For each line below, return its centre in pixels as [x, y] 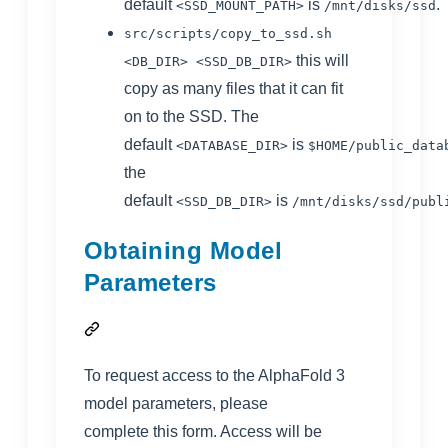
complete [116, 432]
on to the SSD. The [191, 116]
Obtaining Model [183, 250]
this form [183, 432]
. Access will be [267, 432]
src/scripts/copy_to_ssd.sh [228, 33]
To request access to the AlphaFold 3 [214, 376]
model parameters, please [176, 404]
